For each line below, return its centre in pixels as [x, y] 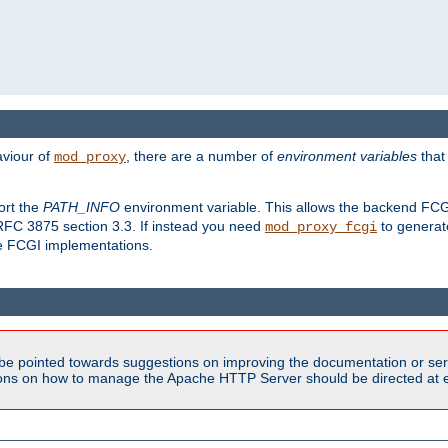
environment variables [347, 156]
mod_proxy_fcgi [321, 227]
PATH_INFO [81, 207]
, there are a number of [201, 156]
